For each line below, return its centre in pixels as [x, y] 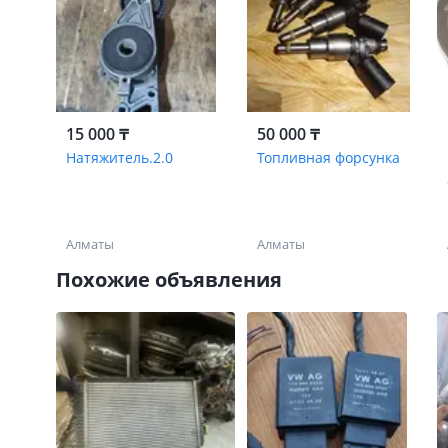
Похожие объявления [169, 279]
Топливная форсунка [328, 157]
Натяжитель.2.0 [119, 157]
